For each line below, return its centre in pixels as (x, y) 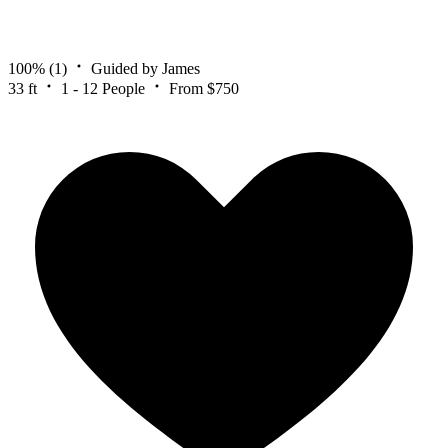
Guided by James (145, 68)
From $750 (204, 88)
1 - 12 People (103, 88)
